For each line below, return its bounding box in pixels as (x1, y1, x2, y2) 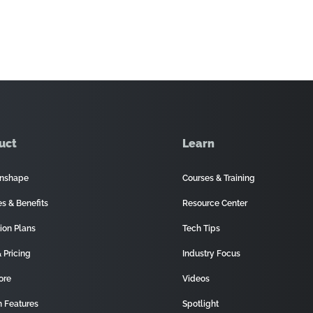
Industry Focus (182, 249, 240, 259)
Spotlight (182, 299, 219, 309)
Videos (182, 274, 210, 284)
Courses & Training (182, 173, 255, 183)
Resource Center (182, 198, 247, 208)
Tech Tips (182, 224, 220, 233)
